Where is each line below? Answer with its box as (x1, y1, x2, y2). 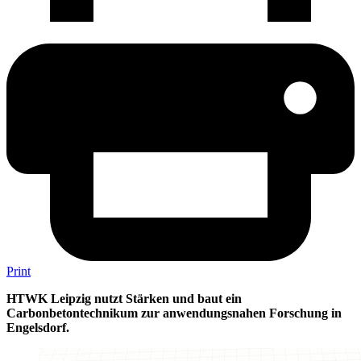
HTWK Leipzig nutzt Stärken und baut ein (6, 291, 242, 305)
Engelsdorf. (6, 320, 69, 334)
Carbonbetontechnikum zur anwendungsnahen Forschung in (6, 305, 342, 320)
